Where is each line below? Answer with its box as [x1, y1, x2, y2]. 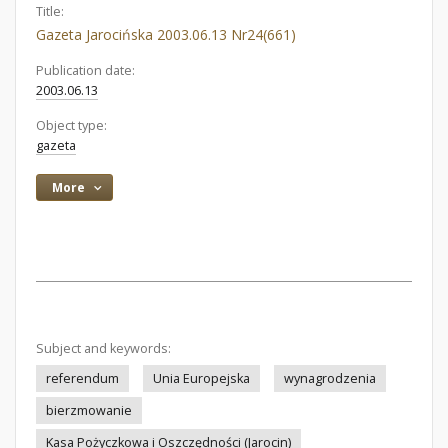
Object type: [36, 117, 107, 134]
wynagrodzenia [284, 370, 376, 387]
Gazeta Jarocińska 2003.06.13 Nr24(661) [36, 25, 296, 44]
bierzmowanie [46, 402, 132, 419]
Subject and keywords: [36, 340, 171, 357]
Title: [36, 3, 64, 20]
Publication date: [36, 62, 135, 79]
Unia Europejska [153, 370, 250, 387]
